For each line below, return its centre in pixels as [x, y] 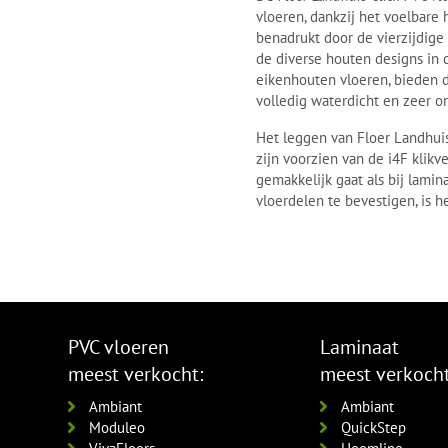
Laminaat [359, 346]
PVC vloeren [118, 346]
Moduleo [116, 427]
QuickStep [373, 427]
